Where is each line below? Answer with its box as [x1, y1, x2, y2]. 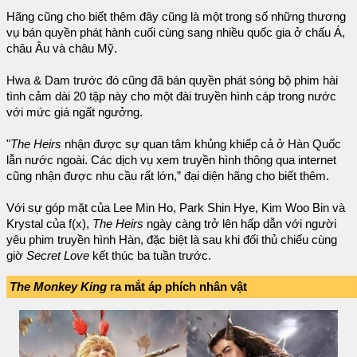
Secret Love [26, 249, 89, 263]
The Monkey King [10, 280, 107, 294]
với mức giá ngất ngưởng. [6, 106, 143, 120]
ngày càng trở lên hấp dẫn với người [143, 218, 336, 231]
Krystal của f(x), [6, 218, 92, 231]
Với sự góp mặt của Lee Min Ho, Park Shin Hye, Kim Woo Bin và [6, 202, 345, 215]
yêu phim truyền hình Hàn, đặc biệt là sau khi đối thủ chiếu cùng [6, 233, 337, 247]
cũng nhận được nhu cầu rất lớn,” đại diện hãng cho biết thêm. [6, 170, 329, 183]
